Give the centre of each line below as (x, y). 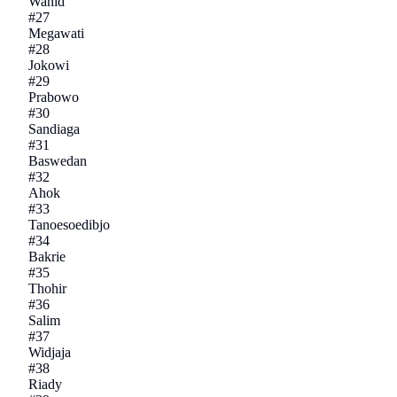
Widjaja (50, 353)
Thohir (47, 289)
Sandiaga (54, 129)
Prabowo (54, 97)
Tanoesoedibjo (69, 225)
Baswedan (58, 161)
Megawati (56, 34)
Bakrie (47, 257)
